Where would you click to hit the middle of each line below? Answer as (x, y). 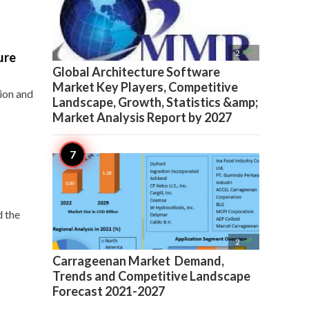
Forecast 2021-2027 (109, 291)
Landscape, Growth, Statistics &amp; (155, 102)
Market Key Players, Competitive (145, 87)
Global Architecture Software (136, 72)
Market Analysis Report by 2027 (142, 117)
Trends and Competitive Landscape (151, 276)
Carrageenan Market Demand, (138, 261)
